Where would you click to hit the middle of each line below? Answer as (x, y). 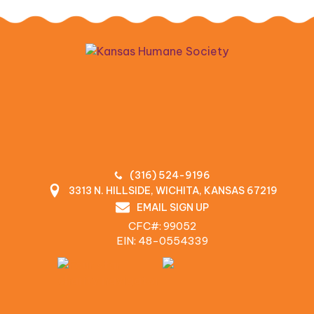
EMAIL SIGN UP (173, 207)
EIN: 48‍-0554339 (162, 240)
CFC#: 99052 (162, 226)
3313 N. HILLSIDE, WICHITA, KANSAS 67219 (173, 190)
